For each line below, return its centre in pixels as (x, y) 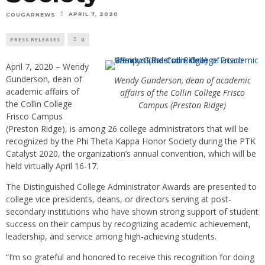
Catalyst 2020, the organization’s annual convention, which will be (131, 153)
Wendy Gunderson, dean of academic (182, 80)
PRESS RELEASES (35, 39)
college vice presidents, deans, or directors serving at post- (119, 199)
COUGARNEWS (31, 14)
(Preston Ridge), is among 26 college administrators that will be (127, 128)
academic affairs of (43, 91)
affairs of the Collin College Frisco (182, 92)
